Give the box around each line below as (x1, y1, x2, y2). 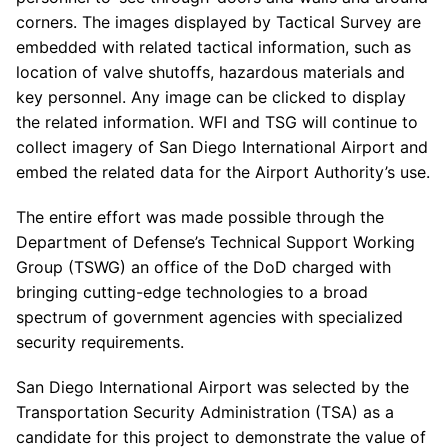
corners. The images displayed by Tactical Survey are (16, 12, 421, 32)
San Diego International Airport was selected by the (16, 377, 409, 397)
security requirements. (16, 332, 184, 352)
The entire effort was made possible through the (16, 207, 384, 227)
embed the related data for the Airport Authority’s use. (16, 162, 430, 182)
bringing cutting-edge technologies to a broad (16, 282, 368, 302)
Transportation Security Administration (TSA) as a (16, 402, 394, 422)
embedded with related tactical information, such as (16, 37, 411, 57)
